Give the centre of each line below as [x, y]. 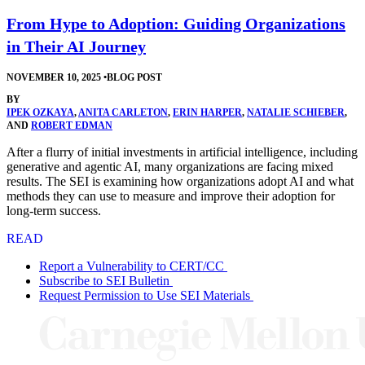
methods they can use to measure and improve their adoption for [171, 196]
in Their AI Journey [76, 46]
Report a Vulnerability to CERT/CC [132, 266]
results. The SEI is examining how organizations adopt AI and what [180, 181]
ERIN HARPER [207, 112]
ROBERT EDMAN [72, 125]
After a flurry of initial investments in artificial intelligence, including [182, 152]
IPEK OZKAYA [40, 112]
